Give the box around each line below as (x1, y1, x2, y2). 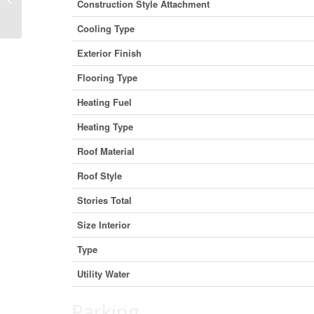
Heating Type (77, 119, 133, 133)
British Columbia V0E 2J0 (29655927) (25, 2, 177, 13)
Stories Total (77, 193, 132, 207)
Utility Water (77, 266, 130, 280)
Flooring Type (77, 70, 137, 84)
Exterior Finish (77, 46, 142, 60)
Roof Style (77, 168, 122, 182)
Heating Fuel (77, 95, 132, 109)
